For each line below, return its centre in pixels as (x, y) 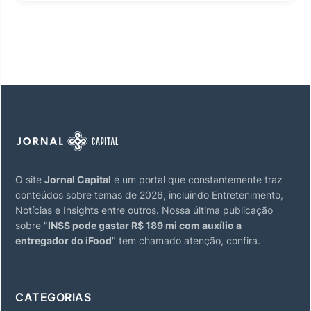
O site (30, 179)
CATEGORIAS (53, 297)
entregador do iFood (64, 241)
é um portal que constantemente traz (197, 179)
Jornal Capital (78, 179)
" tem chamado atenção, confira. (186, 241)
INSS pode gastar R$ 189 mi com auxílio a (145, 225)
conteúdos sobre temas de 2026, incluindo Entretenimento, (149, 195)
